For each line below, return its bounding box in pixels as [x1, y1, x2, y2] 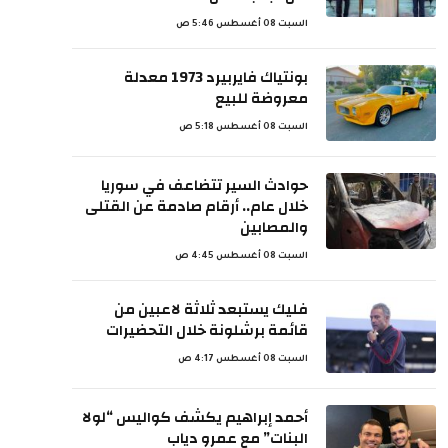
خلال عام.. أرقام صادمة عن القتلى [85, 193, 308, 220]
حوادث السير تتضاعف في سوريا [101, 172, 308, 199]
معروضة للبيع [215, 85, 308, 112]
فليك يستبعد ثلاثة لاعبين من [114, 296, 308, 323]
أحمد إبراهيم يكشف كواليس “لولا [82, 404, 308, 431]
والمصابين [240, 214, 308, 241]
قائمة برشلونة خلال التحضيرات [106, 317, 308, 344]
